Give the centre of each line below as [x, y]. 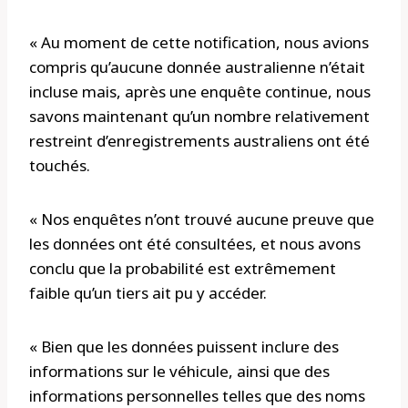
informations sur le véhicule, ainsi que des [179, 372]
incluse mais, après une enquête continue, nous [200, 92]
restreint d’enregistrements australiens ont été [199, 141]
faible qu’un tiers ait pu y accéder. [148, 293]
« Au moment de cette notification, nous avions [199, 43]
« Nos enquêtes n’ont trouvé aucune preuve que [202, 219]
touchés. [60, 166]
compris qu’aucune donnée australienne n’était [197, 67]
